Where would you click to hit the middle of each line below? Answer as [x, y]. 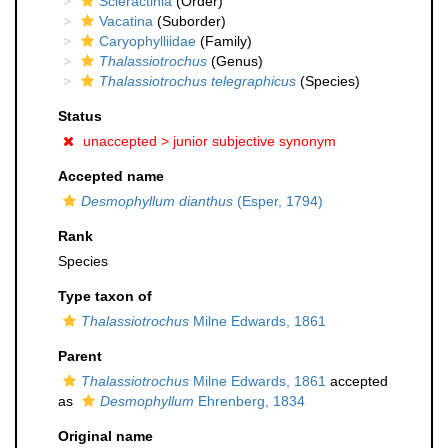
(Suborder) [189, 21]
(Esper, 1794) [278, 201]
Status [80, 116]
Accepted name [111, 176]
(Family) [224, 41]
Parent [80, 356]
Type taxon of [105, 296]
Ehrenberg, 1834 [249, 401]
